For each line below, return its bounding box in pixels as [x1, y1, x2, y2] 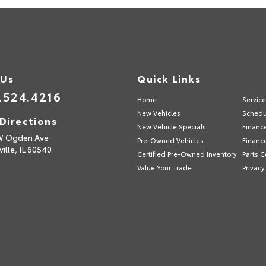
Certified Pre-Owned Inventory [137, 148, 237, 159]
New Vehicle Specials [137, 121, 206, 131]
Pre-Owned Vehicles [137, 135, 204, 145]
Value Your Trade [137, 162, 192, 172]
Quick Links [137, 71, 201, 85]
